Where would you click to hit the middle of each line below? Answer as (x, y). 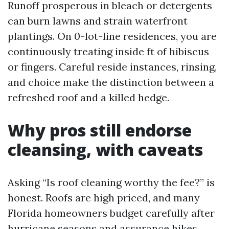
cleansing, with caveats (105, 150)
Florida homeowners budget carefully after (111, 213)
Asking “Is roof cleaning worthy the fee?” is (111, 182)
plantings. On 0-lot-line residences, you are (112, 36)
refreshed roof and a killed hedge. (88, 97)
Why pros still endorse (100, 130)
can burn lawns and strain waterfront (98, 21)
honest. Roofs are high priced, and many (104, 198)
